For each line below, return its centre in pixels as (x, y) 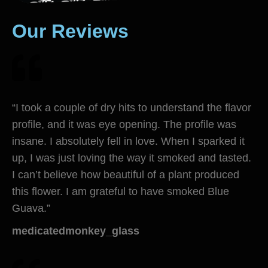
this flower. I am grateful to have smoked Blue (121, 191)
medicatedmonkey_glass (76, 231)
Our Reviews (70, 31)
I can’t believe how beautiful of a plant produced (126, 174)
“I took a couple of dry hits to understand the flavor (132, 107)
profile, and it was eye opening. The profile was (124, 124)
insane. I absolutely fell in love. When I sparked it (128, 141)
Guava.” (31, 208)
